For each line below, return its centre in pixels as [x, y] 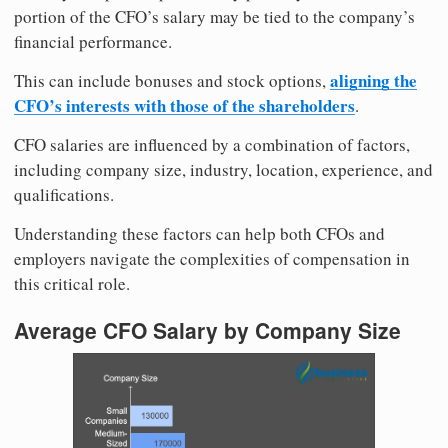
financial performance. [93, 41]
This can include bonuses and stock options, [172, 80]
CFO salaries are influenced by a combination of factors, [212, 144]
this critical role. [72, 283]
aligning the [373, 80]
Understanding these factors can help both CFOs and [199, 233]
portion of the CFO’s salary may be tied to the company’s [214, 16]
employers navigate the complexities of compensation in [212, 258]
